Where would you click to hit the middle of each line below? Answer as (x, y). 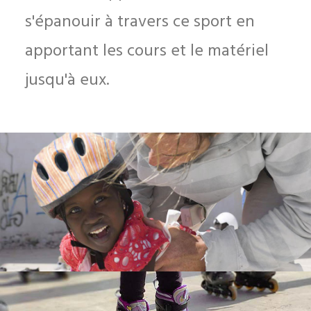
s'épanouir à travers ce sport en (140, 22)
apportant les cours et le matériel (147, 51)
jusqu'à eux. (67, 81)
